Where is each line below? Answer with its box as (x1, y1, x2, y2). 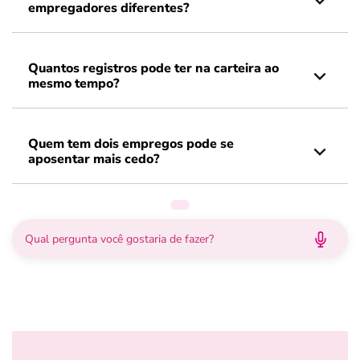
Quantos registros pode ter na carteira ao (28, 59, 279, 77)
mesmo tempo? (28, 75, 119, 92)
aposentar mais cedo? (28, 150, 159, 168)
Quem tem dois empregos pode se (28, 135, 234, 153)
